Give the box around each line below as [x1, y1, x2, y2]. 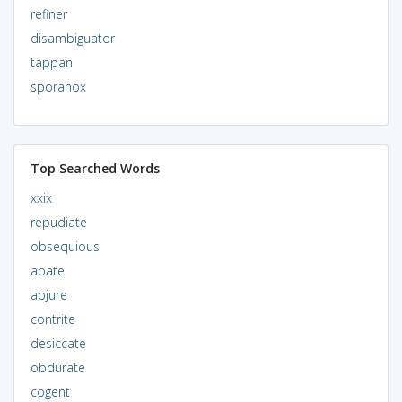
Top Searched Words [30, 159, 160, 177]
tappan [30, 53, 73, 71]
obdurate [30, 358, 85, 376]
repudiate [30, 213, 87, 231]
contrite [30, 310, 75, 328]
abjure [30, 285, 67, 303]
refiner [30, 4, 67, 22]
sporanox [30, 77, 86, 95]
